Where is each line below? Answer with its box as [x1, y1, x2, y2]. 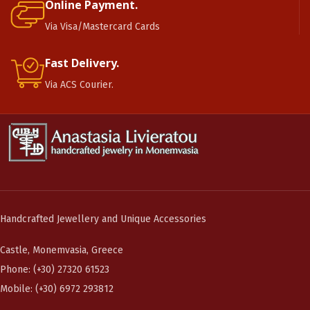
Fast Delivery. [45, 55, 119, 71]
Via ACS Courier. [45, 79, 113, 91]
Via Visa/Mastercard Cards [45, 21, 160, 33]
